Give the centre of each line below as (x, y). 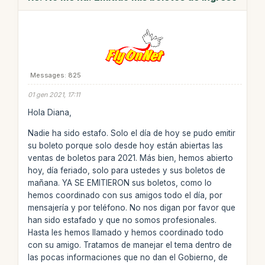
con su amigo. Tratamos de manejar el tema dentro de (130, 245)
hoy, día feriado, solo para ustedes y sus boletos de (126, 170)
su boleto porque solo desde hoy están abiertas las (125, 145)
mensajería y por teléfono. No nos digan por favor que (131, 207)
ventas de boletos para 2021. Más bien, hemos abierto (130, 158)
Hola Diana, (49, 112)
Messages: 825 (55, 75)
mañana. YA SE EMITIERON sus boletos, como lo (119, 182)
